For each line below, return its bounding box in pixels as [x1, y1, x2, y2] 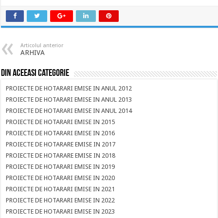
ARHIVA [20, 49, 45, 56]
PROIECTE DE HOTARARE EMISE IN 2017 [6, 141, 116, 148]
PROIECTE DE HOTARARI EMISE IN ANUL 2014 [6, 107, 132, 114]
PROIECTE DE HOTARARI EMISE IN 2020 [6, 174, 115, 182]
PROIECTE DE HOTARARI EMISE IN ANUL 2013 [6, 96, 132, 103]
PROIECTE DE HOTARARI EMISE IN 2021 [6, 185, 115, 193]
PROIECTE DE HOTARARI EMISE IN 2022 [6, 197, 115, 204]
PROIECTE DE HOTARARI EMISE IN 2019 [6, 163, 115, 170]
